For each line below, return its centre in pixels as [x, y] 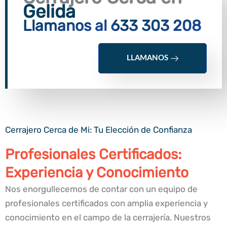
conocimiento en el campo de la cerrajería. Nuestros [108, 218]
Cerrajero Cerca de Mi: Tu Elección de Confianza [99, 130]
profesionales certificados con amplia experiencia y [106, 203]
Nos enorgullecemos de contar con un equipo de [101, 189]
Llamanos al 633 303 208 [112, 26]
